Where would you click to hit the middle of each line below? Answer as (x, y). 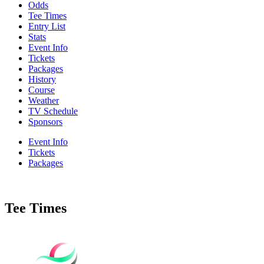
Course (42, 90)
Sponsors (45, 121)
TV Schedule (53, 111)
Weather (44, 100)
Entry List (47, 26)
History (42, 79)
